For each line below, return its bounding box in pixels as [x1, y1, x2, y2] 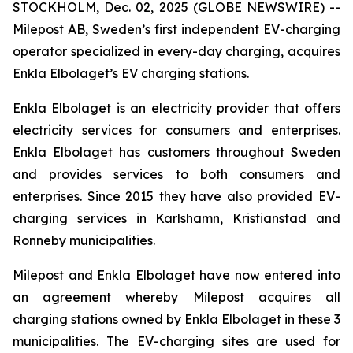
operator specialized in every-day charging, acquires [13, 43, 340, 59]
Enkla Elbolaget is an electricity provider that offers [13, 100, 340, 116]
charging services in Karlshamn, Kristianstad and [13, 210, 340, 226]
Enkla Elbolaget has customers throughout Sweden [13, 144, 340, 160]
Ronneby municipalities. [13, 232, 155, 248]
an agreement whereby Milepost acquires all [13, 289, 340, 305]
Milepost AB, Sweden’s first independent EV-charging [13, 21, 340, 37]
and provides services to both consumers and [13, 166, 340, 182]
